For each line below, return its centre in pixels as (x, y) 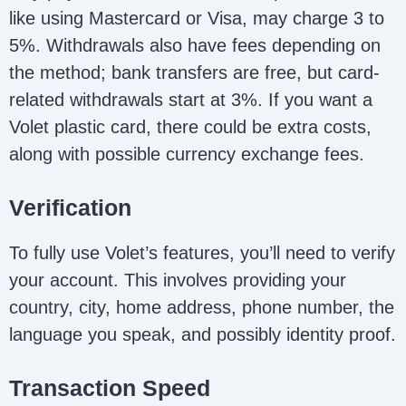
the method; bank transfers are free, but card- (194, 72)
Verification (70, 207)
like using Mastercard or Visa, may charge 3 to (197, 18)
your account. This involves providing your (178, 280)
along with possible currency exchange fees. (187, 154)
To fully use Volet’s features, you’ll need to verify (202, 252)
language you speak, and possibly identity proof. (203, 334)
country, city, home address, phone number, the (202, 307)
